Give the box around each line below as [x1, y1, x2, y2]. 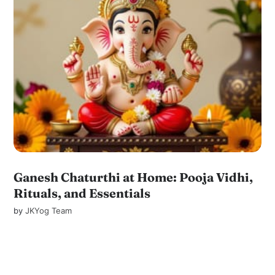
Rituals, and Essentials [14, 185, 151, 201]
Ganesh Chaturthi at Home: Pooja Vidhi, [14, 169, 254, 185]
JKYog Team [25, 205, 72, 215]
